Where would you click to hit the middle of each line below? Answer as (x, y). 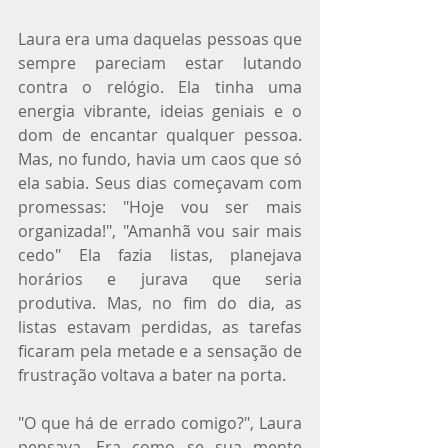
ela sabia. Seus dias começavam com (160, 183)
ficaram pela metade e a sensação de (160, 351)
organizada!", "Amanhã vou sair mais (160, 231)
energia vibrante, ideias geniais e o (160, 111)
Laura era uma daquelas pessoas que (160, 39)
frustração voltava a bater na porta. (152, 375)
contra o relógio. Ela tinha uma (160, 87)
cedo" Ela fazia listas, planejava (160, 255)
